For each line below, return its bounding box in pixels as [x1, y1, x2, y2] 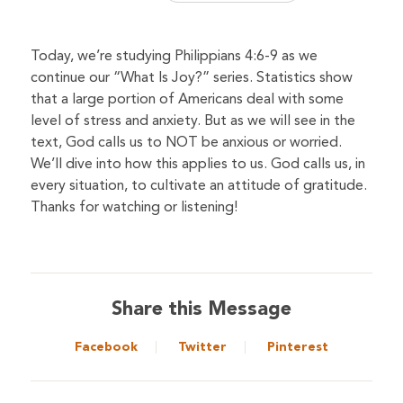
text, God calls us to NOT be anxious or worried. [30, 136, 342, 151]
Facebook [74, 341, 138, 354]
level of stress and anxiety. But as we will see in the [30, 114, 355, 130]
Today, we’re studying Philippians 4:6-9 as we [30, 49, 318, 65]
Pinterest [266, 341, 328, 354]
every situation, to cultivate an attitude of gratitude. [30, 179, 367, 194]
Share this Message [111, 300, 291, 320]
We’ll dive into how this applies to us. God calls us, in [30, 157, 365, 173]
